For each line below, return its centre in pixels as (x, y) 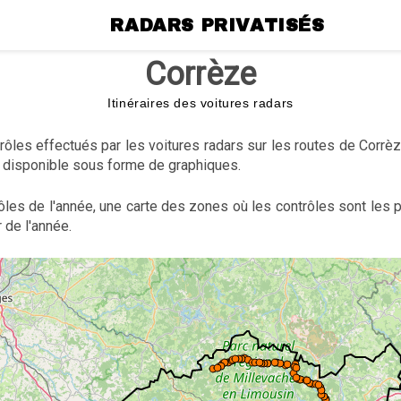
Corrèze (200, 74)
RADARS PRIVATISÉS (218, 25)
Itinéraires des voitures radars (200, 103)
